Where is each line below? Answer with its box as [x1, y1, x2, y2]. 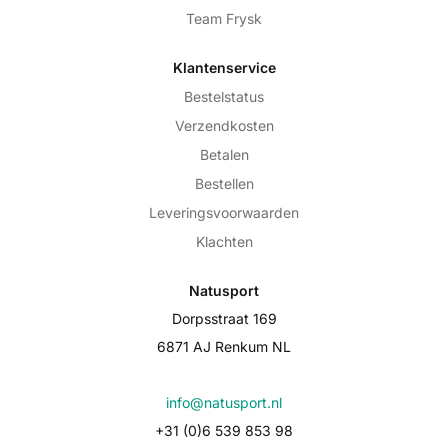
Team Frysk [186, 10, 262, 28]
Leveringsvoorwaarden [149, 204, 299, 222]
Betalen [199, 146, 249, 164]
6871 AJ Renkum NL [157, 338, 291, 356]
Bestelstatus [184, 88, 264, 106]
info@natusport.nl [166, 394, 282, 412]
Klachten [195, 233, 253, 251]
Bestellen [194, 175, 254, 193]
